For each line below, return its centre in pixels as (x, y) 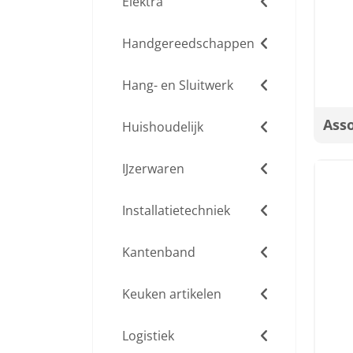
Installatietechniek (176, 210)
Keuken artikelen (172, 294)
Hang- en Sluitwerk (178, 85)
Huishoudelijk (163, 127)
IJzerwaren (153, 169)
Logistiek (148, 336)
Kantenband (159, 252)
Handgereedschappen (188, 43)
